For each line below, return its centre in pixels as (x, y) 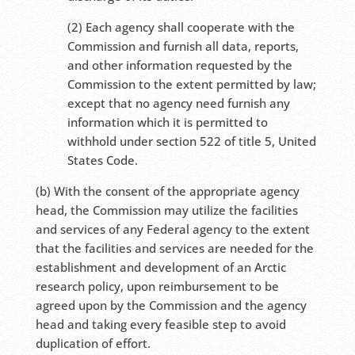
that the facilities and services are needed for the (174, 248)
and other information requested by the (179, 65)
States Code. (102, 160)
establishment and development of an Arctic (160, 267)
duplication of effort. (93, 344)
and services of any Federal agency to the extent (172, 229)
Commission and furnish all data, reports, (183, 46)
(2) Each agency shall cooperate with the (181, 27)
